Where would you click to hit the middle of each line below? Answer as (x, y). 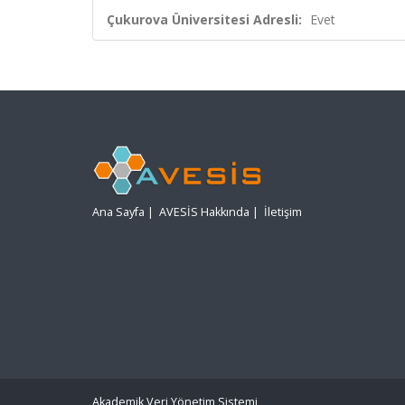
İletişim (283, 212)
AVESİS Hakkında (204, 212)
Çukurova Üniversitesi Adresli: (204, 19)
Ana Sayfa (118, 212)
